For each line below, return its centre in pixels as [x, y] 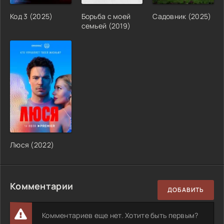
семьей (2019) [106, 25]
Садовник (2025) [182, 16]
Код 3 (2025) [31, 16]
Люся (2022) [32, 144]
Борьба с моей [106, 16]
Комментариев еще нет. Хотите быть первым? [120, 215]
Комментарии [42, 186]
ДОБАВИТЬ [186, 190]
